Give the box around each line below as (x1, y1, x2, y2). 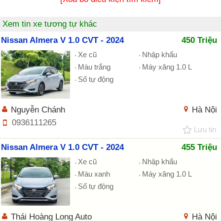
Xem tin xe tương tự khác (2, 19, 97, 29)
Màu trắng (78, 62, 110, 71)
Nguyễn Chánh (11, 105, 65, 114)
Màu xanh (78, 170, 110, 179)
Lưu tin (194, 125, 216, 134)
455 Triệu (182, 143, 217, 152)
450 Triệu (182, 35, 217, 45)
